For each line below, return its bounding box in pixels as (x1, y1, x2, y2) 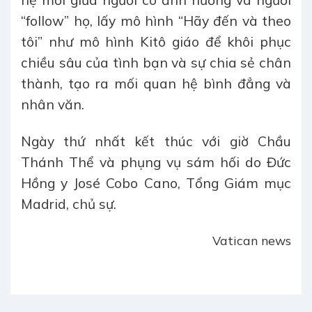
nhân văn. (21, 96, 84, 114)
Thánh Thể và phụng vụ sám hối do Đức (21, 154, 291, 171)
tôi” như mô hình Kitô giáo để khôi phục (21, 33, 291, 51)
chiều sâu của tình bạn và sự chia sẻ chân (21, 54, 291, 72)
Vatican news (212, 233, 291, 248)
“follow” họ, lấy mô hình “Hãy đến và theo (21, 13, 291, 30)
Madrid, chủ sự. (21, 196, 116, 213)
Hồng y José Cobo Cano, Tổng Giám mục (21, 175, 291, 192)
